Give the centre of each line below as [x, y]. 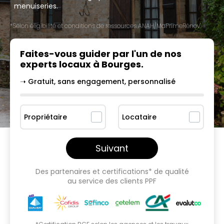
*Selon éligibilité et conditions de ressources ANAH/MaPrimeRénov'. [106, 26]
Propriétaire [45, 117]
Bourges [121, 64]
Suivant [112, 148]
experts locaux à [61, 64]
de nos [166, 54]
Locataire [139, 117]
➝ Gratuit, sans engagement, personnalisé [98, 81]
